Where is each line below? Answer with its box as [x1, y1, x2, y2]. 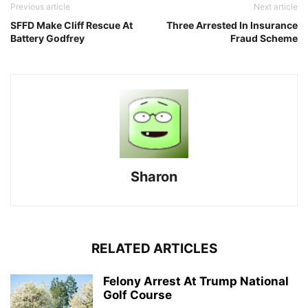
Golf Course [103, 288, 172, 302]
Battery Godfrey [10, 32, 85, 44]
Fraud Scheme [230, 32, 298, 44]
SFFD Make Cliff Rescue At [10, 19, 133, 31]
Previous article [10, 1, 70, 12]
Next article [254, 1, 298, 12]
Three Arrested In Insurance [166, 19, 298, 31]
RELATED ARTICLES [91, 241, 217, 256]
